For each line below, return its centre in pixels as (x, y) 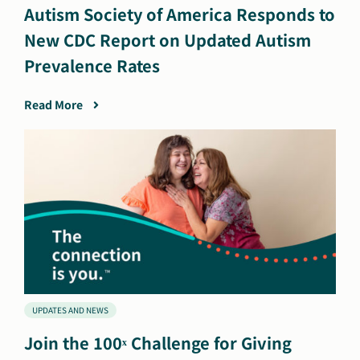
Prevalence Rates (92, 66)
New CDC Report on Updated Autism (168, 40)
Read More (55, 105)
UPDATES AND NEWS (70, 310)
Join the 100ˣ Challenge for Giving (158, 343)
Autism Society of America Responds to (180, 14)
